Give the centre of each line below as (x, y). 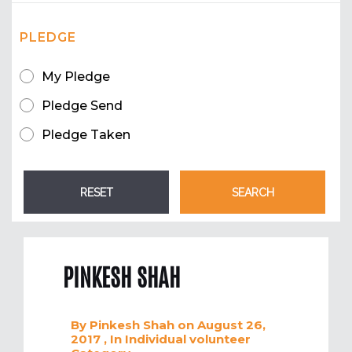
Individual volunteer (188, 339)
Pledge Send (82, 106)
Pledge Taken (86, 135)
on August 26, (222, 325)
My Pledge (76, 77)
